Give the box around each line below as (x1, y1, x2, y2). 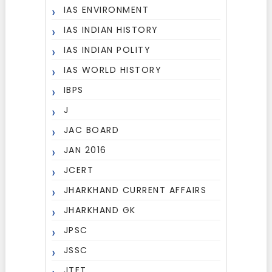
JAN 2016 (63, 144, 107, 156)
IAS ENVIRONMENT (63, 4, 149, 16)
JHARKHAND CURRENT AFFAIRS (63, 184, 207, 196)
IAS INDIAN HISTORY (63, 24, 158, 36)
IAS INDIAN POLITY (63, 44, 151, 56)
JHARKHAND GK (63, 204, 136, 216)
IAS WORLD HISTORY (63, 64, 162, 76)
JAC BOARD (63, 124, 120, 136)
